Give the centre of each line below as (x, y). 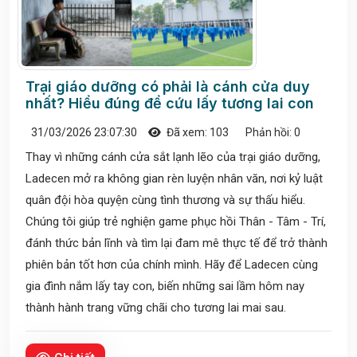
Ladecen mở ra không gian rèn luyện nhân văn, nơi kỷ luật (174, 179)
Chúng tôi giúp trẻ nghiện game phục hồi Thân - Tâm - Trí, (176, 222)
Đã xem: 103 (196, 133)
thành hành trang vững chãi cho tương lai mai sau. (156, 308)
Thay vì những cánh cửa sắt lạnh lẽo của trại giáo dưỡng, (173, 157)
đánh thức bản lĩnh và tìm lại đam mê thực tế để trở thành (177, 243)
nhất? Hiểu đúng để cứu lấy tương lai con (170, 104)
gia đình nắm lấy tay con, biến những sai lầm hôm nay (165, 286)
